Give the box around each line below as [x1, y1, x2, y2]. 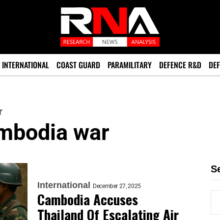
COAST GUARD [56, 59, 100, 71]
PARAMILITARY [108, 59, 152, 71]
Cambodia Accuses [37, 190, 138, 209]
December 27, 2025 [93, 183, 141, 190]
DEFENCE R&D [159, 59, 201, 71]
